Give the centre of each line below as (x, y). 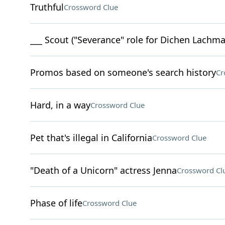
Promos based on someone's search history (123, 72)
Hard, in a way (60, 105)
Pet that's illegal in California (91, 138)
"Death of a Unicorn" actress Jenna (103, 170)
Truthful (47, 7)
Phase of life (56, 203)
